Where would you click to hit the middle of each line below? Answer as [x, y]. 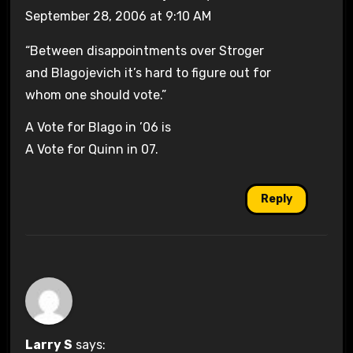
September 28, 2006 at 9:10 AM [118, 17]
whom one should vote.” [95, 95]
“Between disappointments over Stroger [144, 51]
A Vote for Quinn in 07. [91, 150]
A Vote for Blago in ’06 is [98, 128]
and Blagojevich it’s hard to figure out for [148, 73]
